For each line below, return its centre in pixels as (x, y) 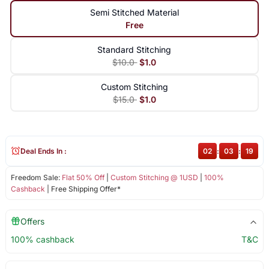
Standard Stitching (134, 49)
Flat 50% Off (83, 177)
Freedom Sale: (36, 177)
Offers (32, 221)
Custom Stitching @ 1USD (154, 177)
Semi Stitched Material (134, 12)
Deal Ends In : (43, 151)
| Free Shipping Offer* (83, 189)
